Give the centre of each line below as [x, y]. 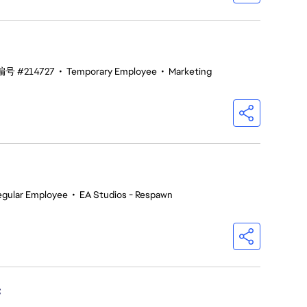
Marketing [190, 71]
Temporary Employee [112, 71]
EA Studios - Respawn [126, 195]
